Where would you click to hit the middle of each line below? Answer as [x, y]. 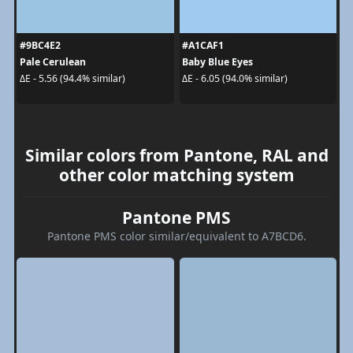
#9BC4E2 [40, 45]
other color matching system [176, 175]
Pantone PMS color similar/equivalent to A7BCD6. [176, 236]
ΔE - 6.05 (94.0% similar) [235, 78]
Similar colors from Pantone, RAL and [176, 155]
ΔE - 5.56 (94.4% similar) [72, 78]
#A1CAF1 [203, 45]
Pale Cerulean [52, 61]
